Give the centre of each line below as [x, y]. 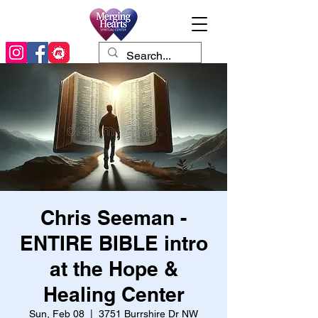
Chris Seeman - [114, 218]
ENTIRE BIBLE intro [114, 243]
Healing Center [114, 294]
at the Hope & [114, 269]
